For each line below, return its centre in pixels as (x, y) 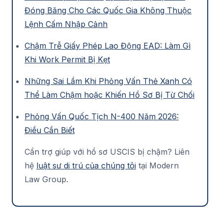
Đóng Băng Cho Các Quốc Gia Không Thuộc (108, 10)
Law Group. (46, 179)
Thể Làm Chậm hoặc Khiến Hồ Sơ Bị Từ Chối (110, 95)
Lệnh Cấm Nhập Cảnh (66, 24)
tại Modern (157, 165)
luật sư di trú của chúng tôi (86, 165)
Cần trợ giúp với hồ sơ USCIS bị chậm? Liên (107, 151)
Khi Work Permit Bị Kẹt (67, 59)
